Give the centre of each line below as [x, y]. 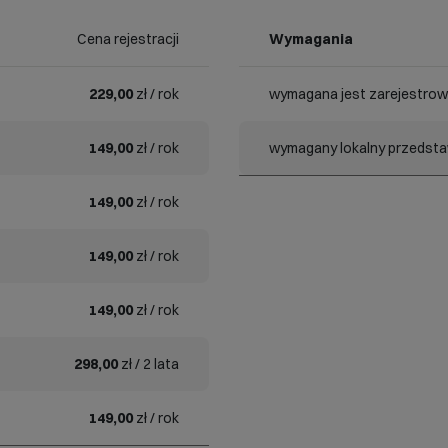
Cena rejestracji [128, 39]
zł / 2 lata [148, 364]
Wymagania [311, 39]
